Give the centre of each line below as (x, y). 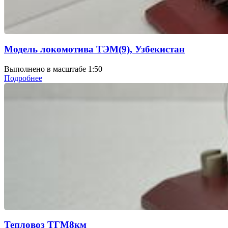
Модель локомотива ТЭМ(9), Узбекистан (94, 49)
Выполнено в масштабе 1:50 (53, 69)
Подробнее (23, 78)
